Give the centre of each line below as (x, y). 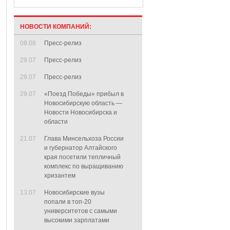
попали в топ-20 (68, 202)
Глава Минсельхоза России (84, 139)
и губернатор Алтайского (81, 148)
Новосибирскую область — (83, 103)
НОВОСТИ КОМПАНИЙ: (56, 27)
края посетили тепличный (82, 157)
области (56, 122)
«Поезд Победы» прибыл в (84, 94)
